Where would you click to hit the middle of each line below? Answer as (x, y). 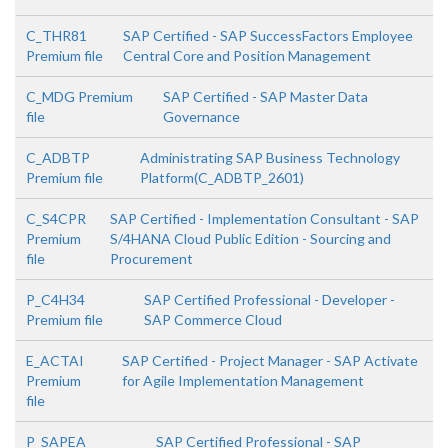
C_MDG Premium (79, 97)
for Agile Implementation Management (242, 381)
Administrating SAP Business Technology (270, 158)
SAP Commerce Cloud (212, 320)
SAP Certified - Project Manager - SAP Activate (269, 361)
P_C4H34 (55, 300)
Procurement (151, 259)
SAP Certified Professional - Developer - (269, 300)
